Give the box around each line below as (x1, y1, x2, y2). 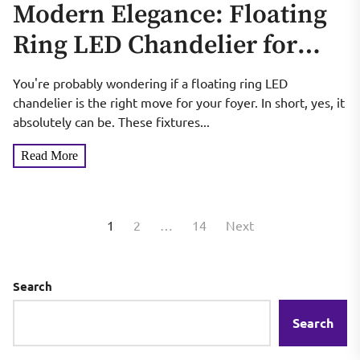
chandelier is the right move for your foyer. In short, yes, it (13, 94, 345, 111)
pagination (12, 235, 104, 260)
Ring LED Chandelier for (13, 30, 297, 63)
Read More (21, 149, 78, 163)
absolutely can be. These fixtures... (13, 113, 210, 130)
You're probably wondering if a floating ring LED (13, 75, 288, 92)
